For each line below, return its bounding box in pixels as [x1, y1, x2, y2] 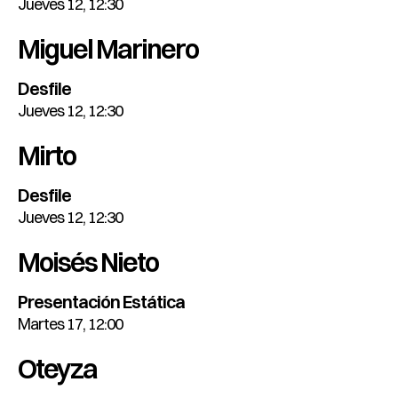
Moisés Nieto [18, 246, 158, 280]
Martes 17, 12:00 [18, 314, 123, 335]
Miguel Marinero [18, 33, 198, 67]
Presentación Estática [18, 291, 185, 314]
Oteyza [18, 353, 97, 386]
